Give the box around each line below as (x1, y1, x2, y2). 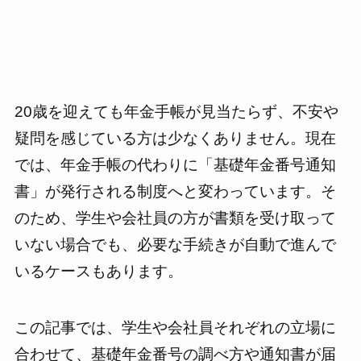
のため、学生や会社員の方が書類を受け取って (14, 209, 336, 226)
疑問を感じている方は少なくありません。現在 (14, 129, 336, 147)
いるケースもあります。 (14, 262, 183, 280)
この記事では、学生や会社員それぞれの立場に (14, 319, 336, 337)
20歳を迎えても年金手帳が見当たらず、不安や (14, 102, 338, 120)
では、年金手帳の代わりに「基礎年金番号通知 (14, 156, 336, 173)
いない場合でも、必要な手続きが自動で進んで (14, 235, 336, 253)
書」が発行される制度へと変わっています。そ (14, 182, 336, 200)
